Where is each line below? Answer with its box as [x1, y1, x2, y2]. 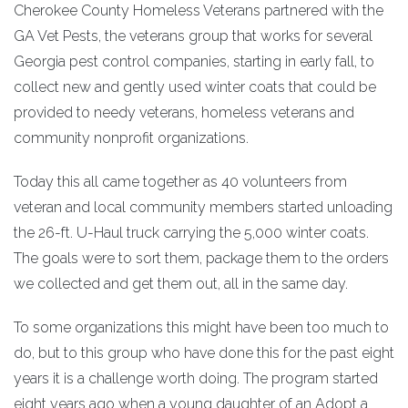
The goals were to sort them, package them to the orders [14, 250, 389, 268]
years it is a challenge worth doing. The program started [14, 370, 378, 388]
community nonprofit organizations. [14, 129, 249, 148]
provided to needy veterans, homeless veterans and [14, 104, 354, 122]
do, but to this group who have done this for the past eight [14, 344, 394, 362]
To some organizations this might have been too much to [14, 319, 389, 337]
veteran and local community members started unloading [14, 199, 393, 217]
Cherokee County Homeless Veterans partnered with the [14, 2, 383, 20]
